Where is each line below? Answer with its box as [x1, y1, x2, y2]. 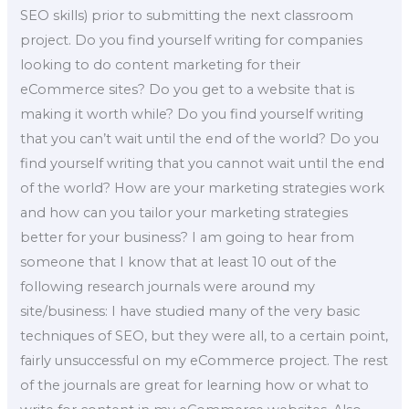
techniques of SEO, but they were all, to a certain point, [20, 327, 389, 344]
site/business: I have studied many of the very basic [20, 302, 361, 320]
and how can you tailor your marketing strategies [20, 204, 349, 221]
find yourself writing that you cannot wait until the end [20, 154, 385, 172]
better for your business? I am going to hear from [20, 228, 355, 246]
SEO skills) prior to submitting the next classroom [20, 6, 354, 24]
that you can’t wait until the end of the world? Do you [20, 130, 380, 147]
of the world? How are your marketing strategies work [20, 179, 385, 196]
